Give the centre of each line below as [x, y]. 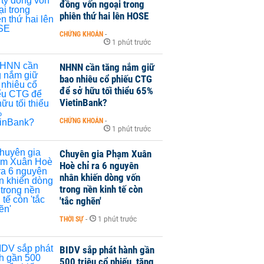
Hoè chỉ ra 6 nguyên [99, 166]
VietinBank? [83, 103]
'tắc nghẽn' [80, 201]
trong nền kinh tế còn [101, 189]
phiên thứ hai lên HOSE [104, 16]
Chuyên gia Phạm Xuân [105, 154]
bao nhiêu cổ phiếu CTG [106, 79]
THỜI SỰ [72, 219]
